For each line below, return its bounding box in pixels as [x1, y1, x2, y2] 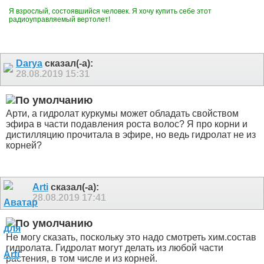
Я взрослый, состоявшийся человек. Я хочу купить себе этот [9, 7, 212, 16]
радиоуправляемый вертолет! [9, 15, 112, 24]
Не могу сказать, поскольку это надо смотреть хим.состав [6, 232, 256, 242]
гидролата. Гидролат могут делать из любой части [6, 242, 223, 253]
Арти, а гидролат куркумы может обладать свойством [6, 108, 239, 119]
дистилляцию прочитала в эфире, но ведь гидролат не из [6, 130, 256, 140]
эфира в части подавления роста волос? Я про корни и [6, 119, 247, 130]
